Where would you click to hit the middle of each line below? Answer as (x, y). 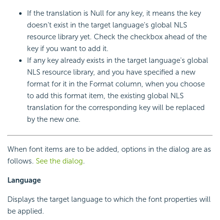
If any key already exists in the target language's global (118, 61)
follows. (22, 161)
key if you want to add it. (68, 49)
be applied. (26, 211)
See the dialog (59, 161)
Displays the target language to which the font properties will (109, 200)
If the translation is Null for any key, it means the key (114, 14)
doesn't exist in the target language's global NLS (107, 25)
